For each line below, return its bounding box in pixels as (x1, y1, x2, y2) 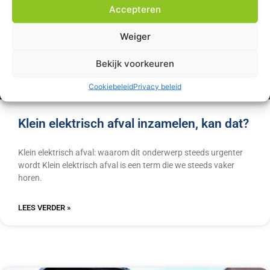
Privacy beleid (133, 81, 181, 90)
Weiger (119, 30, 151, 42)
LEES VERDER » (18, 203, 71, 213)
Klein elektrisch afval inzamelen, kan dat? (18, 116, 249, 131)
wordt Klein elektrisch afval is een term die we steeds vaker (18, 160, 234, 171)
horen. (18, 173, 42, 183)
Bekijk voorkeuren (96, 57, 174, 69)
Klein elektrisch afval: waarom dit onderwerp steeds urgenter (18, 148, 243, 158)
